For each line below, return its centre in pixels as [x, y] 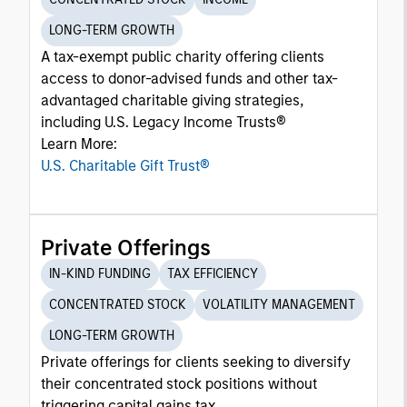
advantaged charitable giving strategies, [172, 100]
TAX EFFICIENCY [213, 274]
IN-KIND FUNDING [100, 274]
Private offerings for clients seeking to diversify [196, 362]
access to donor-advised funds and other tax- [189, 79]
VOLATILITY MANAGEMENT [279, 305]
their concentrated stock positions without [179, 384]
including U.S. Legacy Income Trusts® [164, 122]
